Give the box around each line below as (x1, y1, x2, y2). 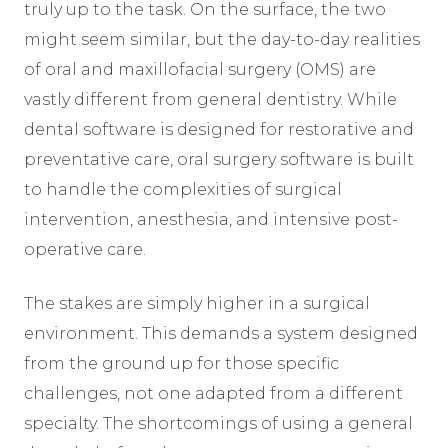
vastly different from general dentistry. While (24, 89, 397, 109)
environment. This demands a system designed (24, 323, 418, 343)
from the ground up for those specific (24, 353, 339, 373)
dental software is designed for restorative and (24, 119, 414, 139)
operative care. (24, 239, 146, 259)
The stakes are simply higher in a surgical (24, 293, 370, 313)
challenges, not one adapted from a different (24, 383, 403, 403)
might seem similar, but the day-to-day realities (24, 29, 420, 49)
